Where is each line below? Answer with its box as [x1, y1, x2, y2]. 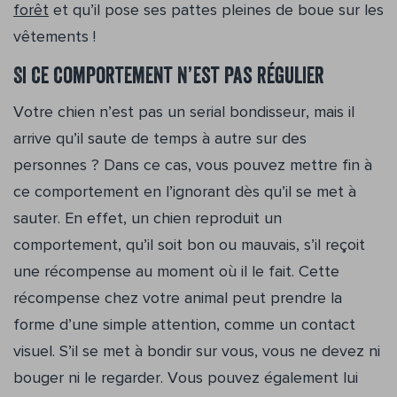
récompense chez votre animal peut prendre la [13, 288, 342, 308]
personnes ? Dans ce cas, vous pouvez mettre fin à [13, 155, 372, 175]
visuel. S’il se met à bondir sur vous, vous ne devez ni [13, 341, 380, 362]
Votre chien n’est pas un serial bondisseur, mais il [13, 102, 354, 122]
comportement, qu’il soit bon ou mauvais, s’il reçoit [13, 235, 365, 255]
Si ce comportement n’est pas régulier [13, 67, 324, 90]
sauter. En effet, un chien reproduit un [13, 208, 282, 229]
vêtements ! [13, 27, 96, 47]
